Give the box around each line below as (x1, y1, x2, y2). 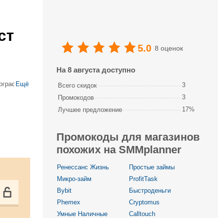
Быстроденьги (129, 187, 171, 194)
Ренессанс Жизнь (57, 163, 109, 171)
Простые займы (129, 163, 175, 171)
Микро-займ (57, 175, 91, 182)
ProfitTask (129, 175, 158, 182)
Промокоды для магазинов (56, 131, 200, 143)
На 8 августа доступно (56, 66, 135, 74)
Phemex (57, 199, 80, 206)
